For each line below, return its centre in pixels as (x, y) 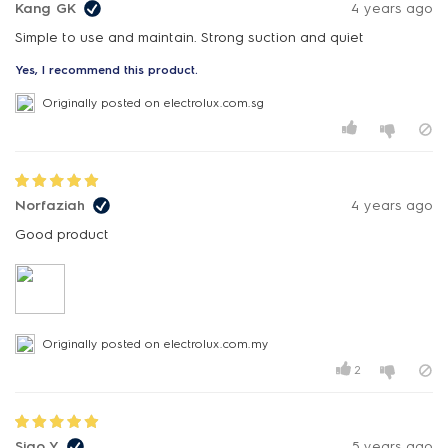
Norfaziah (50, 205)
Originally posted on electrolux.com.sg (153, 103)
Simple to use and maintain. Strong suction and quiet (189, 37)
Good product (62, 234)
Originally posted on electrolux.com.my (155, 344)
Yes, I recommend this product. (106, 70)
